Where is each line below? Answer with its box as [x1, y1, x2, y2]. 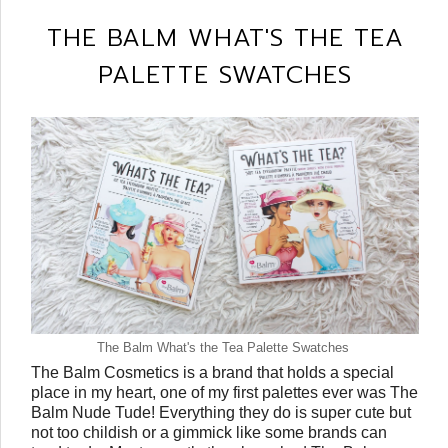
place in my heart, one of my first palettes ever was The [31, 384, 418, 402]
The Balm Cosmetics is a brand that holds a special [31, 364, 394, 382]
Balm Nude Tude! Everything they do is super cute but [31, 404, 411, 422]
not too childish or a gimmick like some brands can [31, 424, 387, 442]
